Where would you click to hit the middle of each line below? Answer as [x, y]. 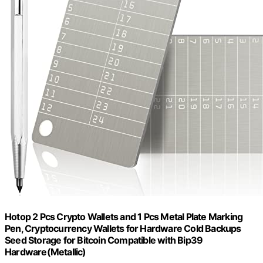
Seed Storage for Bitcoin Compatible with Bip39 [104, 240]
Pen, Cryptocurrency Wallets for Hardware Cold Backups [123, 229]
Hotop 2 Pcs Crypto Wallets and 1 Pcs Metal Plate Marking [124, 217]
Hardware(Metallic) [45, 252]
